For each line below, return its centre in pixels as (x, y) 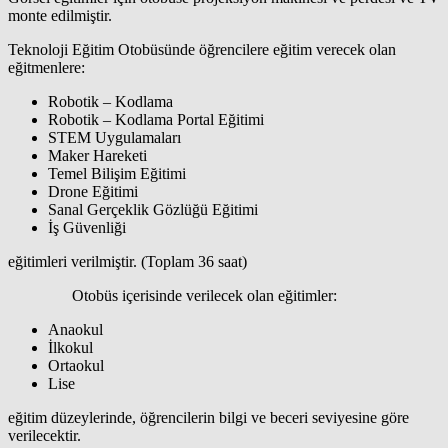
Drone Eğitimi (93, 191)
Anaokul (75, 329)
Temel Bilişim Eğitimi (117, 173)
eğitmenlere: (46, 67)
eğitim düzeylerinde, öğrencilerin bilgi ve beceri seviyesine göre (208, 417)
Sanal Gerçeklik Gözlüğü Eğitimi (153, 209)
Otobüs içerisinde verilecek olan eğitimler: (172, 295)
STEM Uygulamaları (114, 137)
